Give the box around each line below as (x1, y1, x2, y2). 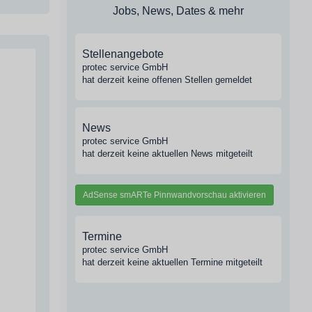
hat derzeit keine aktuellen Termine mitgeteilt (82, 257, 263, 267)
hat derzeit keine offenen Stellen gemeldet (82, 75, 252, 85)
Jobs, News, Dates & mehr (113, 5, 244, 17)
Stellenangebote (82, 48, 164, 60)
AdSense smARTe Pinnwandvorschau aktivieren (83, 190, 266, 200)
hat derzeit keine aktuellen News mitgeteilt (82, 148, 253, 159)
